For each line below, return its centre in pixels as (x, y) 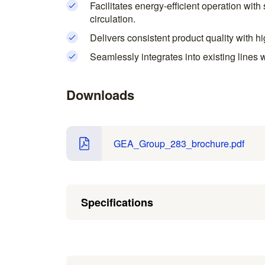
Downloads (100, 95)
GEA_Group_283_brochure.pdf (179, 143)
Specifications (117, 202)
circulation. (113, 19)
